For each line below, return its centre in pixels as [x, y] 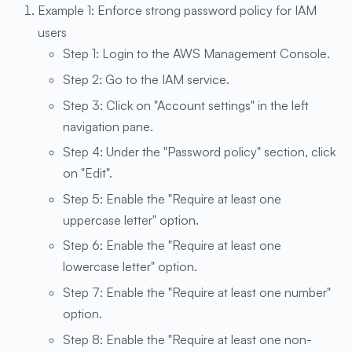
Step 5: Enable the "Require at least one [172, 198]
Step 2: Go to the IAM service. [146, 79]
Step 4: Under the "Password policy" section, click [199, 152]
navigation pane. [108, 126]
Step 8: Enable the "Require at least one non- [187, 339]
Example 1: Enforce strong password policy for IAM [177, 11]
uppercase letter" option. [131, 220]
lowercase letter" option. [130, 267]
